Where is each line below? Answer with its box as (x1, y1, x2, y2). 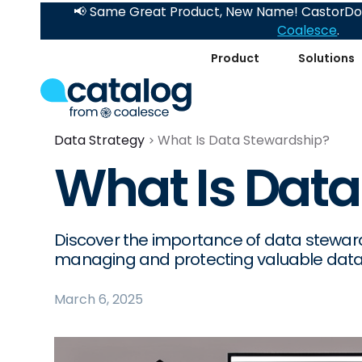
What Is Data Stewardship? (158, 131, 330, 149)
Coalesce (277, 22, 338, 39)
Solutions (298, 49, 356, 66)
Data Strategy (54, 131, 145, 149)
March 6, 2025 (54, 290, 144, 309)
